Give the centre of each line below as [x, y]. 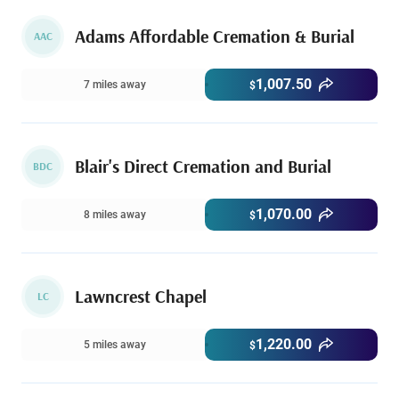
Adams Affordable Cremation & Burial [215, 37]
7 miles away [115, 85]
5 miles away [115, 345]
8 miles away [115, 215]
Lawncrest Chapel [141, 297]
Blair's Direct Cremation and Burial [203, 167]
